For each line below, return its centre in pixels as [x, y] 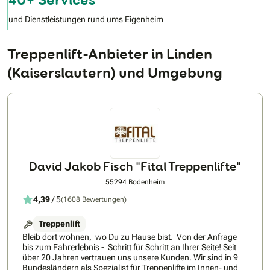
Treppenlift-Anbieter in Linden [110, 54]
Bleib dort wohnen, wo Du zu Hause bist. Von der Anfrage [99, 237]
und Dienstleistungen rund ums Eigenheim [86, 20]
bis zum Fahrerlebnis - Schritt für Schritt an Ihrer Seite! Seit [123, 247]
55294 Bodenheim [135, 182]
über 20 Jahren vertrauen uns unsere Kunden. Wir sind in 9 [130, 258]
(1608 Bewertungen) [94, 199]
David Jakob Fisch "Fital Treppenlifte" [135, 167]
